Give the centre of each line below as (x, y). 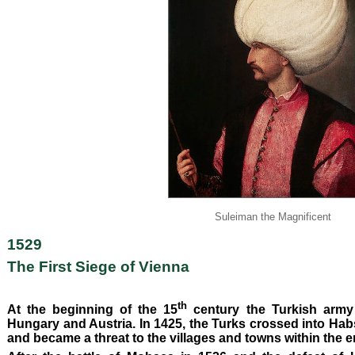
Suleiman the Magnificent (273, 216)
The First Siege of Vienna (114, 267)
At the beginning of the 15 (93, 310)
